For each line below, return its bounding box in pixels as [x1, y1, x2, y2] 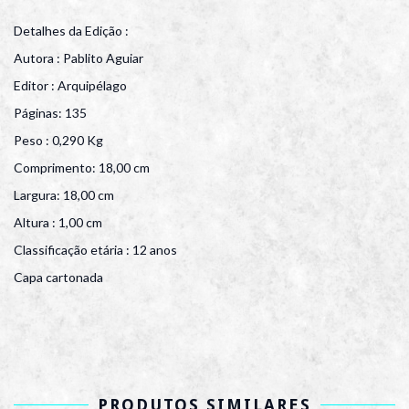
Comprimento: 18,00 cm [14, 160, 150, 175]
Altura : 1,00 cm [14, 215, 102, 230]
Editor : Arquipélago [14, 78, 127, 93]
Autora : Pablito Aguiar [14, 50, 143, 66]
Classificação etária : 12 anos [14, 242, 177, 257]
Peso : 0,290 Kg [14, 132, 103, 148]
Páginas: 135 [14, 105, 87, 121]
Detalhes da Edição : [14, 23, 129, 38]
